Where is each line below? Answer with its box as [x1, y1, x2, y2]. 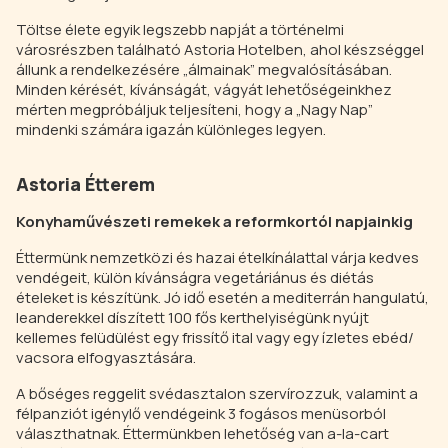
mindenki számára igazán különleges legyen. [16, 119, 326, 141]
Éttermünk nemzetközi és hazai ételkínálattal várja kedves [16, 247, 419, 269]
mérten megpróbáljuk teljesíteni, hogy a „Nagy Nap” [16, 99, 373, 121]
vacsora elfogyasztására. [16, 347, 196, 369]
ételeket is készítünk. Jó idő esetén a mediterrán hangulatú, [16, 287, 429, 309]
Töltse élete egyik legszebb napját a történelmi [16, 19, 344, 41]
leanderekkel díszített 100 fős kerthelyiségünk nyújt [16, 307, 369, 329]
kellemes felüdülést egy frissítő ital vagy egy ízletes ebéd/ [16, 327, 414, 349]
